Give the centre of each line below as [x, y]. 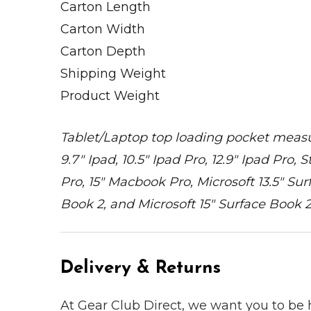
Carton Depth [103, 52]
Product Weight [110, 96]
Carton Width [103, 30]
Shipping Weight [113, 74]
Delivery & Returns [141, 269]
